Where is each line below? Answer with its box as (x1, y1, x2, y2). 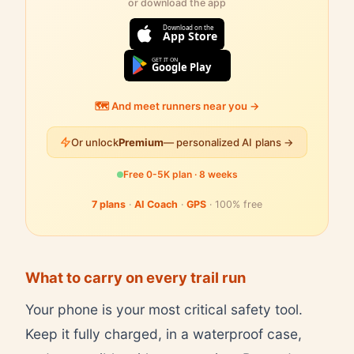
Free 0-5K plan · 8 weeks (122, 168, 238, 180)
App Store (163, 28, 217, 43)
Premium (118, 136, 164, 149)
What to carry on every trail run (25, 268, 246, 286)
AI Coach (134, 198, 178, 210)
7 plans (92, 198, 126, 210)
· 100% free (206, 198, 262, 210)
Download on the (163, 23, 214, 32)
